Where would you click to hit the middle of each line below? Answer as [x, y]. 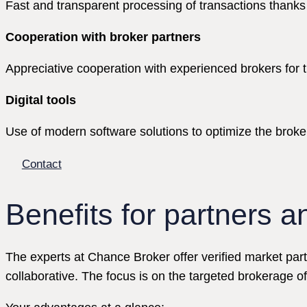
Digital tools [41, 100]
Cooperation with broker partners [103, 37]
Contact [41, 164]
